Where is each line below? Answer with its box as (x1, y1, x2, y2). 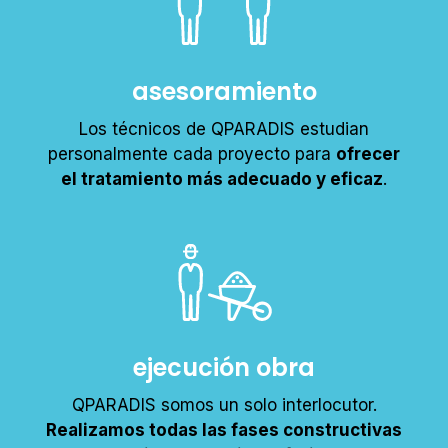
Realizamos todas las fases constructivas (46, 419, 402, 440)
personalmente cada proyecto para (48, 143, 336, 164)
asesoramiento (131, 74, 317, 108)
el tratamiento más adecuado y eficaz (61, 168, 383, 189)
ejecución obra (133, 350, 315, 384)
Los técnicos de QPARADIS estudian (79, 118, 369, 139)
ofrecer (336, 143, 400, 164)
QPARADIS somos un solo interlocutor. (71, 394, 377, 415)
